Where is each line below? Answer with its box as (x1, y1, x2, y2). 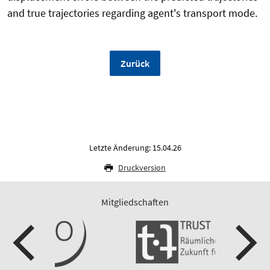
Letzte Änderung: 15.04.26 (89, 142, 181, 154)
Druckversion (118, 162, 166, 174)
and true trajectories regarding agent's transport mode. (7, 6, 257, 20)
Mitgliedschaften (101, 196, 169, 209)
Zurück (121, 57, 149, 70)
